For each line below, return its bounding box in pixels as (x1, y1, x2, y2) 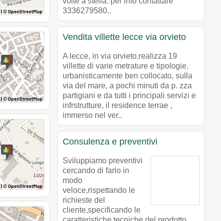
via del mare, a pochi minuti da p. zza (63, 81, 192, 90)
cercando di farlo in (63, 166, 129, 175)
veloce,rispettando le (63, 185, 135, 194)
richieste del (63, 195, 105, 204)
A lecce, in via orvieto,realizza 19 (63, 51, 177, 60)
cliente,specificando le (63, 205, 141, 214)
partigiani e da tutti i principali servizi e (63, 91, 196, 100)
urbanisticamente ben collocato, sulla (63, 71, 192, 80)
